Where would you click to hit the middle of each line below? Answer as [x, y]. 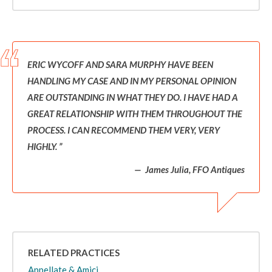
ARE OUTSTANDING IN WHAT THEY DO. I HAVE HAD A [133, 97]
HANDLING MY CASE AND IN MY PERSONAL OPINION [132, 81]
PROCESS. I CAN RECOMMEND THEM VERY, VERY [124, 130]
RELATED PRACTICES [74, 252]
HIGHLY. [43, 146]
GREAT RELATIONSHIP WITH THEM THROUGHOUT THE [135, 114]
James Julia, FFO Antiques [194, 169]
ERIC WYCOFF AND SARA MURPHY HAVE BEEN [120, 64]
